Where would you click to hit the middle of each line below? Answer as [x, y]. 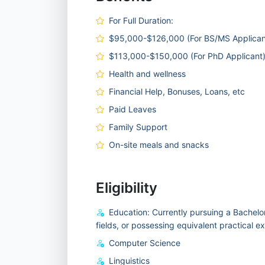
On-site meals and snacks [159, 145]
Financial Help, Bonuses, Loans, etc [177, 91]
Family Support [138, 127]
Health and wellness [147, 74]
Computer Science [145, 243]
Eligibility [127, 188]
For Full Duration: [141, 20]
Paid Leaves [132, 109]
